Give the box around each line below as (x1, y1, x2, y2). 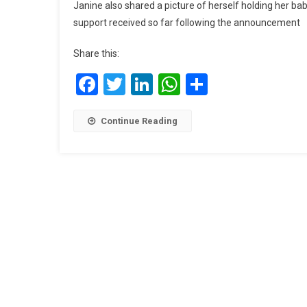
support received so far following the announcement (73, 17, 300, 28)
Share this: (73, 48, 119, 59)
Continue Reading (101, 116, 177, 126)
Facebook (98, 71, 189, 97)
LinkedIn (153, 71, 233, 97)
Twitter (125, 71, 193, 97)
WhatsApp (180, 71, 279, 97)
